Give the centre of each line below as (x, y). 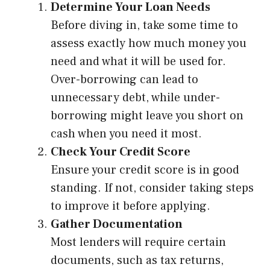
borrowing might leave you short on (147, 116)
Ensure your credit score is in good (145, 170)
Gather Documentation (117, 224)
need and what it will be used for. (138, 62)
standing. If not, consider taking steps (152, 188)
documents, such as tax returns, (137, 261)
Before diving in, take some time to (144, 26)
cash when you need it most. (126, 134)
